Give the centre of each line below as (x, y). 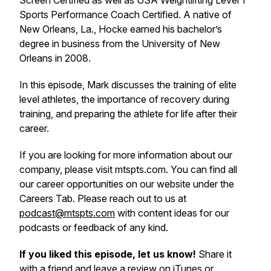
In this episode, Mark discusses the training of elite (128, 85)
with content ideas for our (172, 213)
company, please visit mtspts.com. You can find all (128, 169)
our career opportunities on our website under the (127, 184)
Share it (214, 254)
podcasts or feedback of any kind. (94, 227)
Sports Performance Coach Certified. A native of (126, 15)
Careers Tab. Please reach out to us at (103, 198)
